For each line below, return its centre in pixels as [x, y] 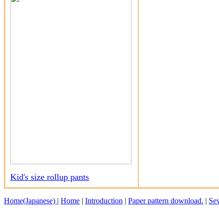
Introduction [104, 200]
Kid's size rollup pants [50, 177]
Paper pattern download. [166, 200]
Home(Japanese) [31, 200]
